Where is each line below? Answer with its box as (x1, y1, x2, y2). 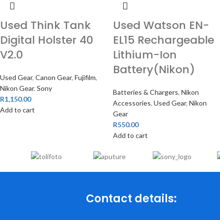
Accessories (112, 99, 151, 107)
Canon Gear (35, 73, 72, 82)
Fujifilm (75, 73, 96, 82)
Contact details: (86, 191, 177, 207)
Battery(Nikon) (112, 62, 195, 77)
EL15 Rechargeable (112, 32, 214, 48)
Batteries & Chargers (112, 88, 178, 96)
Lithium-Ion (112, 47, 177, 62)
